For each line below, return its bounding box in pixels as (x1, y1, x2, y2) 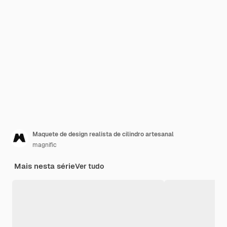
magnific (32, 141, 57, 149)
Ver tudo (75, 162, 104, 171)
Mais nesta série (14, 161, 75, 171)
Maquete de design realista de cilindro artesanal (32, 130, 174, 138)
